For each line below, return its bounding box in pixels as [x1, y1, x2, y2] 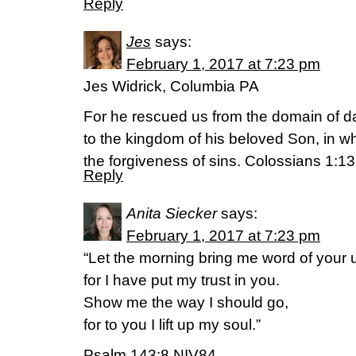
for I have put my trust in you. [83, 272, 280, 288]
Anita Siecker [126, 205, 217, 222]
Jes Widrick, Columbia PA [83, 78, 259, 95]
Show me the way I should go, [83, 294, 288, 311]
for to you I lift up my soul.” [83, 316, 261, 333]
